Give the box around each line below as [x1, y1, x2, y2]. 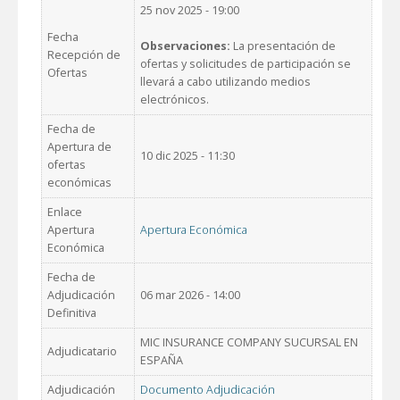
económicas [47, 175, 112, 191]
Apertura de [47, 139, 112, 155]
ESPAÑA [140, 353, 183, 369]
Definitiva [47, 305, 96, 321]
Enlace [47, 204, 82, 221]
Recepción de [47, 47, 121, 63]
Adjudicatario [47, 344, 117, 360]
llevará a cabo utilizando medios [140, 74, 311, 90]
